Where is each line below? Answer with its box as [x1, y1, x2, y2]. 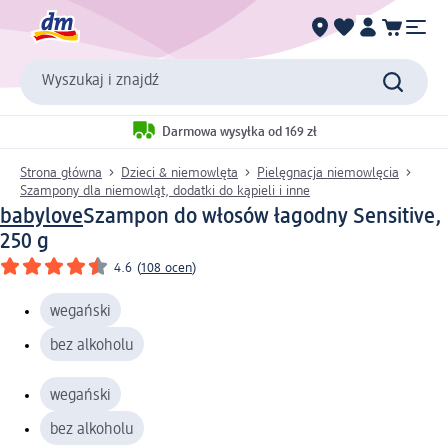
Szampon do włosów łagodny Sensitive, [83, 205, 442, 228]
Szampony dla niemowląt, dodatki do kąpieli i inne [20, 183, 310, 198]
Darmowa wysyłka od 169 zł [162, 125, 317, 140]
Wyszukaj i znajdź [42, 73, 159, 90]
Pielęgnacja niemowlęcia [257, 165, 399, 180]
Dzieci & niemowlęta [121, 165, 238, 180]
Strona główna [20, 165, 102, 180]
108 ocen [141, 260, 192, 275]
